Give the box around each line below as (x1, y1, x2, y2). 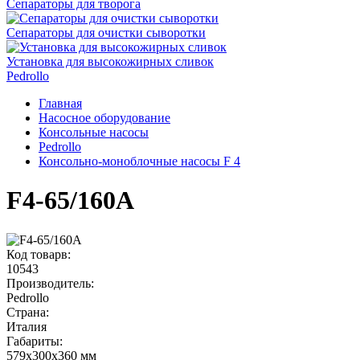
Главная (39, 96, 82, 110)
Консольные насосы (39, 125, 149, 139)
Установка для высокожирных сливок (6, 55, 214, 68)
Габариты (6, 333, 59, 348)
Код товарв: (6, 247, 71, 261)
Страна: (6, 305, 49, 319)
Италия (6, 319, 47, 333)
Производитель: (6, 276, 94, 290)
